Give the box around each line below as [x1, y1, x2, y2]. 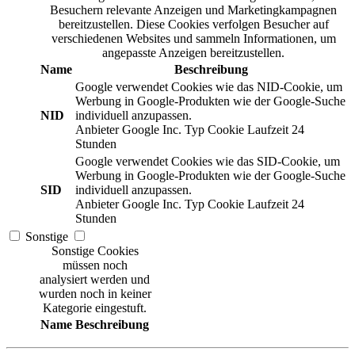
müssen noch [62, 258, 128, 273]
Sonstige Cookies [51, 244, 139, 258]
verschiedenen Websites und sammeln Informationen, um [51, 32, 336, 46]
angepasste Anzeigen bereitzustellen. [102, 46, 284, 60]
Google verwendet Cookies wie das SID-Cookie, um [75, 155, 340, 169]
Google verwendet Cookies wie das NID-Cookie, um [75, 80, 342, 94]
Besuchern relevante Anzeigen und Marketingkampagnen [50, 3, 337, 17]
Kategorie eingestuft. [43, 301, 147, 315]
